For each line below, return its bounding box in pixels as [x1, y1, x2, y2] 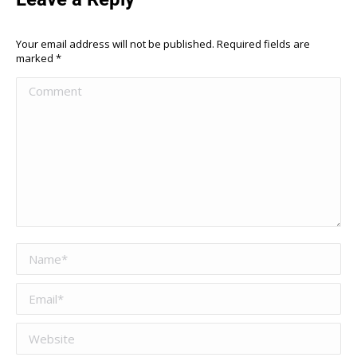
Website [16, 323, 65, 341]
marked [16, 50, 56, 65]
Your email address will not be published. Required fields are [16, 36, 310, 51]
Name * [16, 243, 62, 261]
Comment [16, 77, 74, 96]
